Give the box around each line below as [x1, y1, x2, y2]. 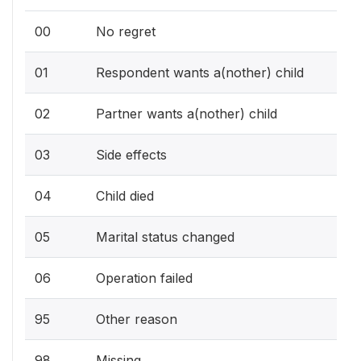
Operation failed [96, 270, 193, 286]
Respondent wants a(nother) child [96, 64, 304, 81]
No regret [96, 23, 156, 39]
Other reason [96, 311, 177, 327]
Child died [96, 188, 154, 204]
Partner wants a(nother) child [96, 106, 277, 122]
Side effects [96, 147, 167, 163]
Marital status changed [96, 229, 234, 245]
